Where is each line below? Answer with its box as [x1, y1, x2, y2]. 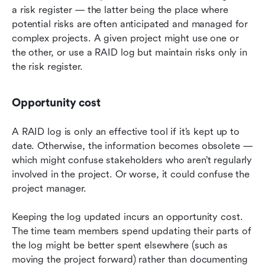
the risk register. [12, 61, 83, 73]
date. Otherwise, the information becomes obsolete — [12, 140, 253, 152]
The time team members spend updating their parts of [12, 225, 251, 237]
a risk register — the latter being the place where [12, 4, 228, 16]
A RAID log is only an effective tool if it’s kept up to [12, 126, 240, 138]
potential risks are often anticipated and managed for [12, 18, 248, 30]
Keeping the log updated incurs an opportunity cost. [12, 211, 243, 223]
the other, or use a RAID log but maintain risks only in [12, 47, 247, 59]
